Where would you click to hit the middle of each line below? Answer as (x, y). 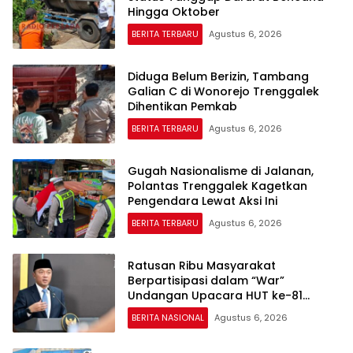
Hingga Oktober (174, 11)
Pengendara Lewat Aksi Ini (203, 201)
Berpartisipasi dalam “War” (206, 280)
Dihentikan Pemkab (182, 106)
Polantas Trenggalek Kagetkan (217, 186)
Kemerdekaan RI (175, 310)
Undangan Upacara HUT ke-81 (215, 295)
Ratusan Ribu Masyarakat (202, 265)
